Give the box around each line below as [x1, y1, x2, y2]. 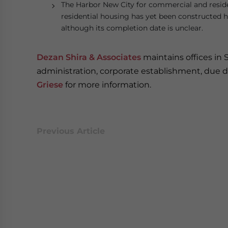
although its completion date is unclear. [61, 23, 203, 33]
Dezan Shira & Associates [37, 52, 141, 62]
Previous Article [37, 126, 105, 136]
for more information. [63, 80, 151, 90]
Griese [37, 80, 63, 90]
